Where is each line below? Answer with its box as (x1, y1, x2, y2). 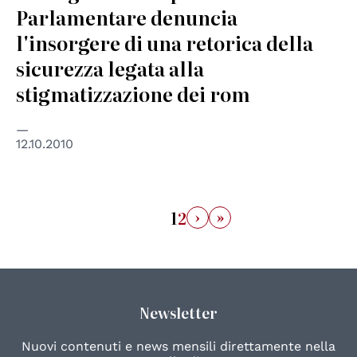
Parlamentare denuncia (16, 3, 237, 32)
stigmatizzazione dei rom (16, 80, 250, 108)
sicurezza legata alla (16, 54, 204, 83)
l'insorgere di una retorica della (16, 29, 313, 57)
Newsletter (139, 302, 218, 324)
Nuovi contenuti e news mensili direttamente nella (22, 339, 335, 355)
